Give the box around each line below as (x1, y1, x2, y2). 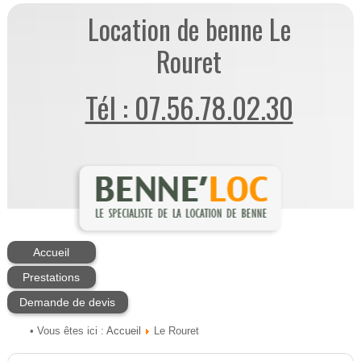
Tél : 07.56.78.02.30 (85, 85, 293, 129)
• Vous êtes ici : (29, 326, 104, 338)
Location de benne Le (87, 9, 291, 50)
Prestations (23, 271, 81, 284)
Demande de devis (19, 296, 116, 309)
